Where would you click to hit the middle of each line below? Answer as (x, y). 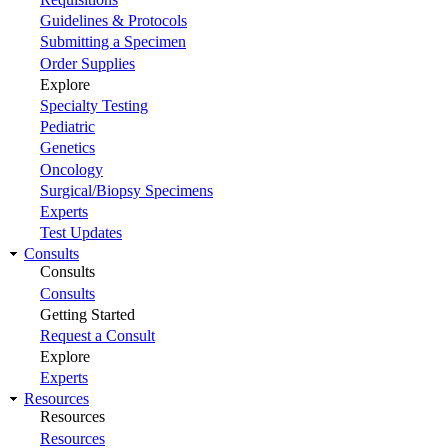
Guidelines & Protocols (113, 21)
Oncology (71, 169)
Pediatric (67, 127)
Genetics (67, 148)
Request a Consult (97, 335)
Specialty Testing (94, 105)
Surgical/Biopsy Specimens (126, 190)
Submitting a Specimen (113, 42)
